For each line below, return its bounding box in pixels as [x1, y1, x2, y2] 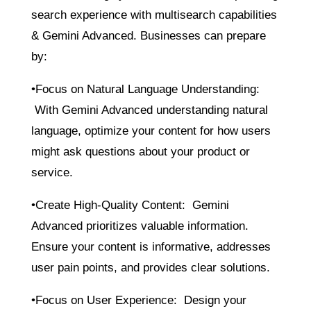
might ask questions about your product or [31, 144, 250, 158]
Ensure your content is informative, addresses [31, 239, 271, 253]
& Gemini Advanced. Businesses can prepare [31, 28, 266, 42]
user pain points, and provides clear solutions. [31, 260, 270, 274]
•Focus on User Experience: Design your [31, 293, 246, 307]
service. [31, 165, 73, 179]
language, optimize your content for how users [31, 124, 271, 137]
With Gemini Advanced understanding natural [31, 103, 268, 117]
